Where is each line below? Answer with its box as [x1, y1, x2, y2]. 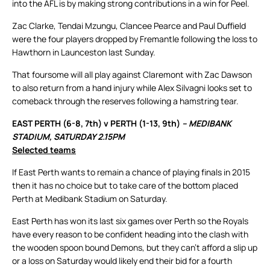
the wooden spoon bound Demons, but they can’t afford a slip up [12, 242, 257, 254]
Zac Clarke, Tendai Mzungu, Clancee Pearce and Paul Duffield [12, 20, 246, 32]
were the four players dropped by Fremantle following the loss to [12, 33, 257, 45]
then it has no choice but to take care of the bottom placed [12, 180, 238, 192]
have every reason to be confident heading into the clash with [12, 228, 248, 240]
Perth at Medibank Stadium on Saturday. [12, 193, 168, 205]
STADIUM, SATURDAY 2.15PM [12, 131, 125, 143]
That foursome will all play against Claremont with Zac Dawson [12, 69, 252, 81]
